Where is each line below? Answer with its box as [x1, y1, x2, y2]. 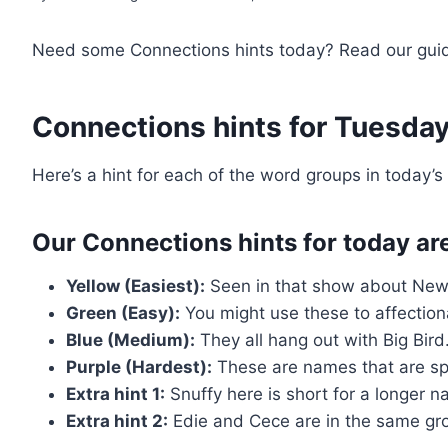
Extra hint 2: [66, 410, 168, 431]
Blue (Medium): [66, 329, 195, 350]
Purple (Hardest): [66, 356, 212, 377]
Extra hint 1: [66, 383, 165, 404]
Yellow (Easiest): [66, 275, 205, 296]
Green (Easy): [66, 302, 180, 323]
